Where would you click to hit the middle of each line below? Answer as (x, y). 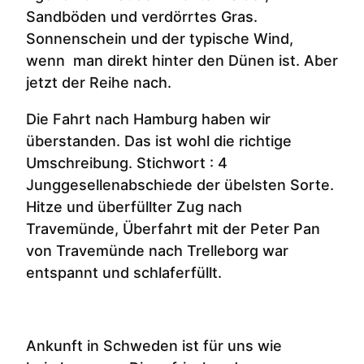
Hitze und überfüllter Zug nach (134, 207)
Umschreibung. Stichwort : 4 (127, 163)
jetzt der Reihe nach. (99, 83)
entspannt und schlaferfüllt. (124, 273)
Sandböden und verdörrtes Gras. (142, 17)
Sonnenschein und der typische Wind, (160, 39)
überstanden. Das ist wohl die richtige (159, 141)
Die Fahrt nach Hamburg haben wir (148, 119)
